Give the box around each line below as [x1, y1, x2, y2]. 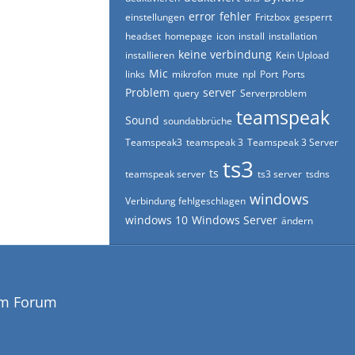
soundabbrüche [163, 114, 232, 128]
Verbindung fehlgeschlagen [125, 194, 246, 208]
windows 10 [125, 212, 188, 227]
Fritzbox [255, 10, 290, 24]
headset [125, 29, 161, 43]
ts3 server [258, 167, 302, 181]
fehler [219, 9, 251, 24]
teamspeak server [125, 167, 205, 181]
